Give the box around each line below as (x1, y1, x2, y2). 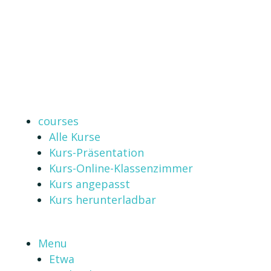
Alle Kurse (48, 129, 100, 144)
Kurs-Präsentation (48, 145, 144, 160)
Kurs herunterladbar (48, 192, 156, 207)
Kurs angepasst (48, 177, 130, 191)
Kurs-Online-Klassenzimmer (48, 161, 193, 175)
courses (38, 114, 79, 128)
